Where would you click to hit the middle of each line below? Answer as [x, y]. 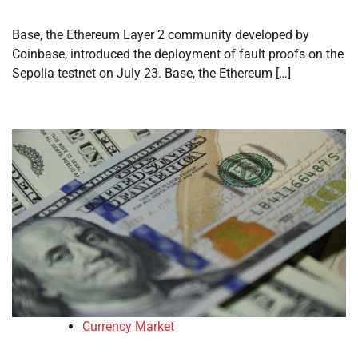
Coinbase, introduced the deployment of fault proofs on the [178, 54]
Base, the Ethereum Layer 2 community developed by [161, 35]
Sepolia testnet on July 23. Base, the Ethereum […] [151, 74]
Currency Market [128, 327]
